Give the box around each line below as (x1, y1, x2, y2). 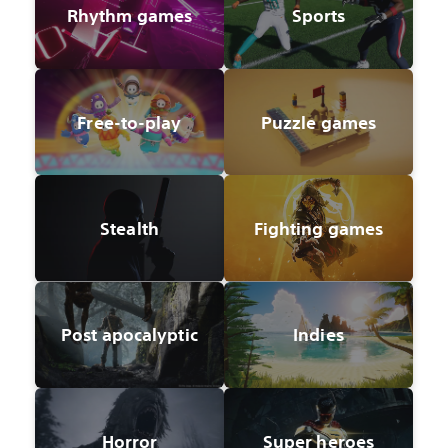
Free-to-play (77, 111, 182, 133)
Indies (293, 324, 344, 346)
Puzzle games (260, 111, 377, 133)
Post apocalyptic (61, 324, 198, 346)
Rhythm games (66, 5, 193, 27)
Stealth (100, 218, 159, 240)
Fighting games (253, 218, 384, 240)
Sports (291, 5, 346, 27)
